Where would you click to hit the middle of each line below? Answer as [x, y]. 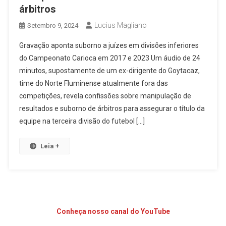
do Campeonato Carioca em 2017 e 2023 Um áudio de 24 [110, 58]
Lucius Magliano [121, 25]
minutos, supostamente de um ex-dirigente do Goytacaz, [110, 71]
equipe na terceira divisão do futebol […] [82, 121]
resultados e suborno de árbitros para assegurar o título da [112, 108]
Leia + [50, 146]
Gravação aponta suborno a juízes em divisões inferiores [109, 45]
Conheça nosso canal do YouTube [113, 211]
